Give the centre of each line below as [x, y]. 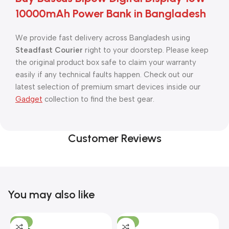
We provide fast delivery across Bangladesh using [103, 38]
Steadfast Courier [49, 50]
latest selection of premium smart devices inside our [108, 87]
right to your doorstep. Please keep [146, 50]
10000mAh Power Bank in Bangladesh [111, 14]
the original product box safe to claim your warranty [106, 62]
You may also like [51, 194]
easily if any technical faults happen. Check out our [104, 75]
